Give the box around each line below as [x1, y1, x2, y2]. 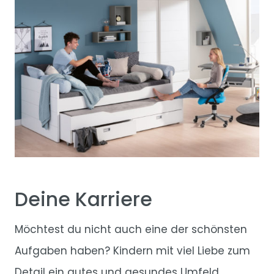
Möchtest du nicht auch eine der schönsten [15, 222, 247, 237]
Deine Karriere [15, 186, 152, 213]
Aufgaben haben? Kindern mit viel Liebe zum [15, 243, 250, 259]
